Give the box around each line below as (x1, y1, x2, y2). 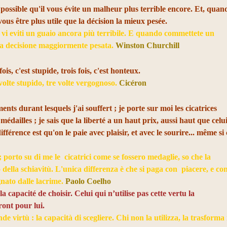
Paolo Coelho (65, 177, 111, 185)
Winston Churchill (116, 41, 180, 50)
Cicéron (119, 79, 149, 87)
